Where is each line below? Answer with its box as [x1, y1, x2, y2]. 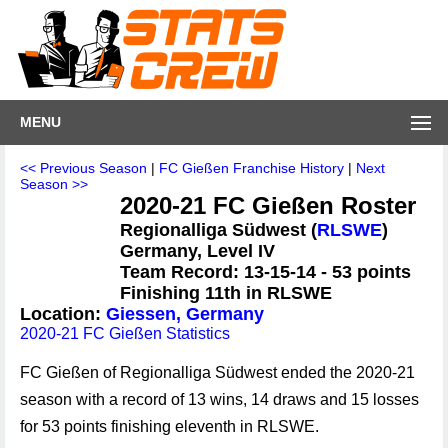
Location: [20, 304, 106, 324]
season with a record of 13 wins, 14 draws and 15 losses [20, 391, 419, 408]
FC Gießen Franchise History [159, 160, 344, 176]
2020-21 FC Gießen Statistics [20, 325, 230, 342]
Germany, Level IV [120, 241, 275, 261]
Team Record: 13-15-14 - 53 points [120, 262, 411, 282]
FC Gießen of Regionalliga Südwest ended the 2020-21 [20, 364, 415, 381]
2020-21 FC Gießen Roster [120, 192, 416, 219]
